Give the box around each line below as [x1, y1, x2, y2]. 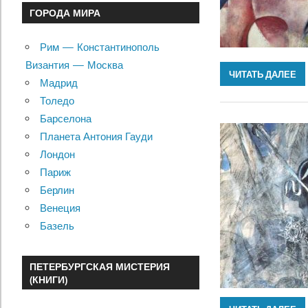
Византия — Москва [25, 58, 123, 72]
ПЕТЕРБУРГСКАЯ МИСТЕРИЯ [30, 260, 170, 272]
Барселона [39, 112, 91, 126]
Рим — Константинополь [39, 41, 159, 54]
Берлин [39, 184, 74, 197]
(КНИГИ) [30, 273, 68, 285]
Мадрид [39, 76, 78, 90]
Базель [39, 219, 74, 233]
